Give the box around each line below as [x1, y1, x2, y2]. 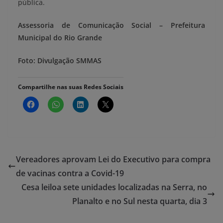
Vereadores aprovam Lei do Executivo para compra [16, 154, 211, 165]
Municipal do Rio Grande [18, 33, 102, 43]
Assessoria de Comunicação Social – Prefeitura [18, 20, 205, 30]
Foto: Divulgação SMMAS [18, 56, 102, 66]
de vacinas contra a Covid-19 [16, 168, 124, 179]
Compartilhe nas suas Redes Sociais [18, 83, 123, 92]
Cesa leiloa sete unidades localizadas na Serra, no [21, 182, 207, 193]
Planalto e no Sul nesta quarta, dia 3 [72, 196, 207, 207]
